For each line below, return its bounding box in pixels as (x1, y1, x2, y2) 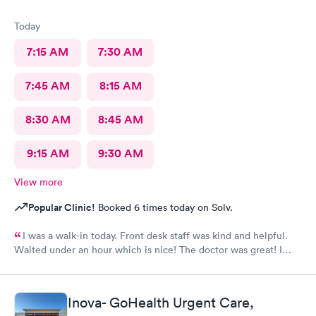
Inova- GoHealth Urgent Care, (68, 293, 254, 311)
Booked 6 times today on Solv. (95, 201, 233, 214)
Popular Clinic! (28, 200, 95, 214)
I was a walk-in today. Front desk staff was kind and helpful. (23, 229, 288, 242)
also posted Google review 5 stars (14, 260, 166, 273)
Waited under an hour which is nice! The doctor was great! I (14, 243, 282, 256)
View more (14, 176, 63, 188)
